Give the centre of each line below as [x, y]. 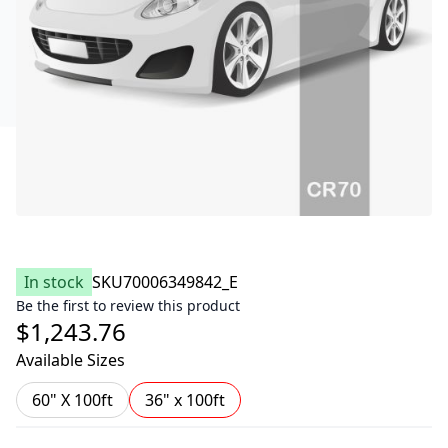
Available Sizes [70, 360]
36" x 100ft [185, 400]
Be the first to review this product [128, 305]
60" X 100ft [72, 400]
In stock [54, 282]
